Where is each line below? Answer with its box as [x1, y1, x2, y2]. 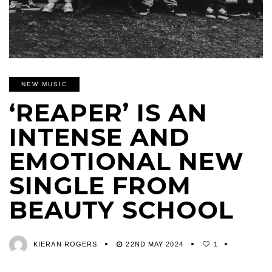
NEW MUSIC [21, 81, 67, 87]
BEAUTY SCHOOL [9, 195, 234, 225]
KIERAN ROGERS [33, 240, 98, 248]
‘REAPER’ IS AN [9, 98, 208, 127]
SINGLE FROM [9, 171, 191, 200]
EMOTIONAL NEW [9, 146, 244, 176]
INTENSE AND [9, 122, 190, 152]
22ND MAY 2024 [126, 240, 183, 248]
